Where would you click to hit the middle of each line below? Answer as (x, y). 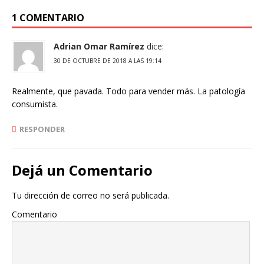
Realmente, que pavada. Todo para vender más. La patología (128, 91)
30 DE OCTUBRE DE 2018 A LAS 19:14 (108, 60)
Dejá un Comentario (82, 170)
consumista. (35, 104)
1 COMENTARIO (48, 17)
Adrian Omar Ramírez (99, 46)
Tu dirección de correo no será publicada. (90, 195)
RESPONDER (42, 129)
